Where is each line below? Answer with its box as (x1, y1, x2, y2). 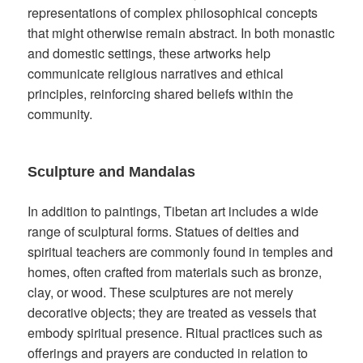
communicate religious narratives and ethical (28, 64, 284, 83)
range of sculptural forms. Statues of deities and (28, 222, 300, 241)
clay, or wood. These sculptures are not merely (28, 283, 294, 301)
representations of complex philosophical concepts (28, 3, 318, 23)
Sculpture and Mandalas (28, 164, 196, 181)
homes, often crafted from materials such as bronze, (28, 263, 322, 281)
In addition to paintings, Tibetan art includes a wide (28, 202, 319, 220)
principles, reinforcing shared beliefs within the (28, 84, 294, 104)
